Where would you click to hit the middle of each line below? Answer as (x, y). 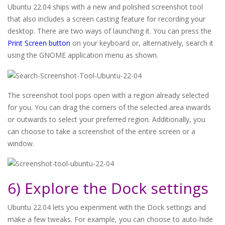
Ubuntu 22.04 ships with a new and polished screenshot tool (105, 7)
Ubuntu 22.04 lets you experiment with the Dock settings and (107, 207)
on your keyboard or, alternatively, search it (142, 43)
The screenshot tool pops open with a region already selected (108, 95)
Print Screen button (39, 43)
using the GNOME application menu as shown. (83, 55)
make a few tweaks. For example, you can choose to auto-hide (110, 219)
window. (21, 143)
